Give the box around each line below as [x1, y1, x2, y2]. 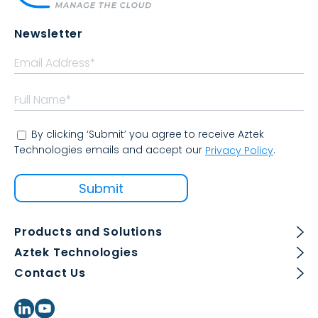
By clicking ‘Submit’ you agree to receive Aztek [31, 126, 264, 141]
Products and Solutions [14, 224, 163, 241]
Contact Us [14, 265, 86, 282]
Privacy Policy [205, 143, 273, 158]
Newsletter [14, 25, 83, 42]
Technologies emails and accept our [14, 142, 205, 157]
